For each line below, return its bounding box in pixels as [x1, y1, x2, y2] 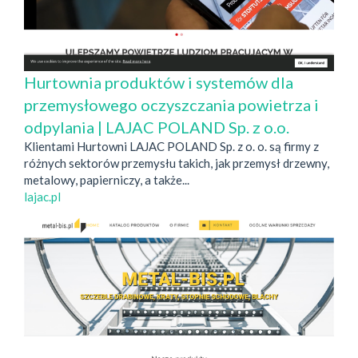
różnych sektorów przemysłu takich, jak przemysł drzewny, [24, 155, 329, 170]
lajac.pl [24, 189, 61, 204]
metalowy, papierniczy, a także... [24, 172, 189, 187]
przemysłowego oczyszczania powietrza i [24, 94, 319, 114]
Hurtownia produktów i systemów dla [24, 72, 293, 92]
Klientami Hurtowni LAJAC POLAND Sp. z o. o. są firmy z [24, 138, 319, 153]
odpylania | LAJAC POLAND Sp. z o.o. [24, 117, 289, 137]
